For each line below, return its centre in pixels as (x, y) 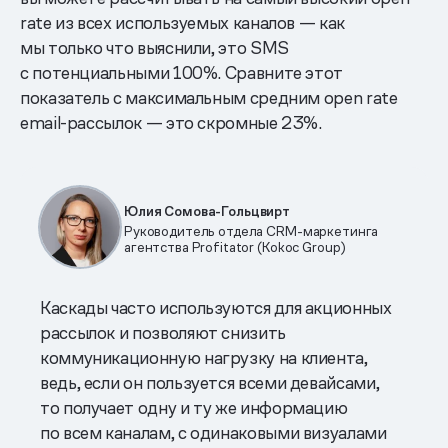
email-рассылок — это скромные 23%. (171, 122)
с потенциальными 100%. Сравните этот (182, 72)
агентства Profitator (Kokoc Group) (235, 246)
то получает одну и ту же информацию (194, 407)
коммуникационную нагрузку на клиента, (204, 357)
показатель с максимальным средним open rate (209, 97)
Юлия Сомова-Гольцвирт (207, 210)
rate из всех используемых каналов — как (182, 22)
